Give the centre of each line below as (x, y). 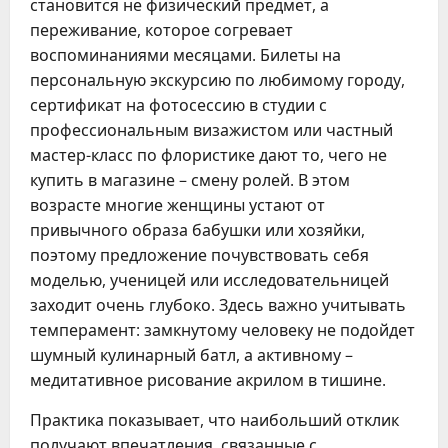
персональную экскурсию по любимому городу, (217, 80)
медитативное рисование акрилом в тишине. (208, 380)
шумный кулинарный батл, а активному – (191, 355)
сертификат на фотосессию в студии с (178, 105)
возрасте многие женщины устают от (177, 205)
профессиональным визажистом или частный (211, 130)
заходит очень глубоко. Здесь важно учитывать (218, 305)
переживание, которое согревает (161, 30)
